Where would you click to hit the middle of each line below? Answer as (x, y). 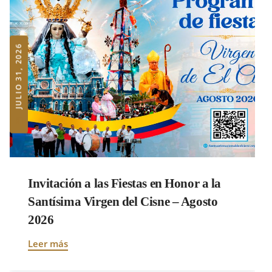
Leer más (48, 244)
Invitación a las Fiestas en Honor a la (125, 184)
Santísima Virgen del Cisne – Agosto (123, 202)
